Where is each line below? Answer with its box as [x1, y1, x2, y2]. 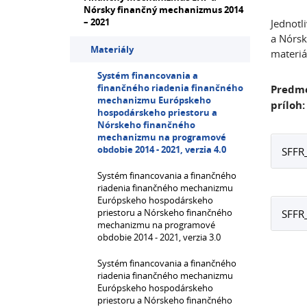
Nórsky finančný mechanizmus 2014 [84, 3, 243, 16]
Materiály [90, 43, 134, 56]
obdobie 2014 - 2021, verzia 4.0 [97, 143, 226, 156]
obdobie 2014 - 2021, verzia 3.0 [97, 231, 221, 243]
